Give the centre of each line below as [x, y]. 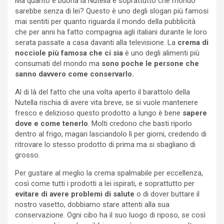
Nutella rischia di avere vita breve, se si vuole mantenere [106, 103]
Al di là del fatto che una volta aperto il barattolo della [102, 92]
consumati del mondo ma [58, 64]
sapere [194, 113]
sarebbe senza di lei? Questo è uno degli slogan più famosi [112, 11]
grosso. [27, 155]
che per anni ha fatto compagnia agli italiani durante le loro [111, 32]
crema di [192, 43]
